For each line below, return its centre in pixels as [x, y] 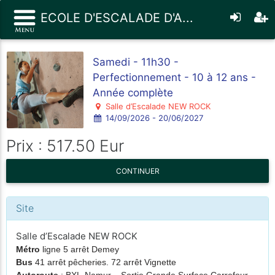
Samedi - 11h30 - [136, 62]
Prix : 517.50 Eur [65, 145]
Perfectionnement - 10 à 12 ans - [174, 77]
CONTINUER [137, 171]
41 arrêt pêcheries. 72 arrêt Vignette [104, 262]
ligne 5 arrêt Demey [79, 249]
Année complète [133, 92]
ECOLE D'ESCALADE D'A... [115, 18]
